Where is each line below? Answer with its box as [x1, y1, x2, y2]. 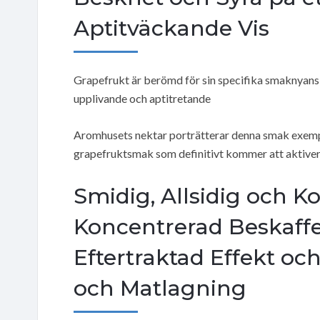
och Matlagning [74, 274, 246, 301]
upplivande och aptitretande [74, 91, 211, 105]
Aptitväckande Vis [74, 14, 269, 41]
